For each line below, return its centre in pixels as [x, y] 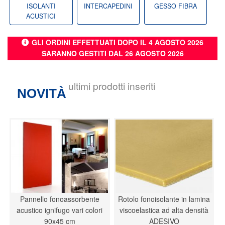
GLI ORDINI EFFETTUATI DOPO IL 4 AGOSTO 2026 [118, 42]
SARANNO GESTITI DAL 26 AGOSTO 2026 [113, 53]
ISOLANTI [41, 6]
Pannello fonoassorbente [60, 199]
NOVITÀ [42, 93]
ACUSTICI [41, 16]
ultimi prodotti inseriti [111, 85]
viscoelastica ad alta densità [164, 210]
